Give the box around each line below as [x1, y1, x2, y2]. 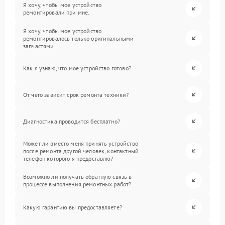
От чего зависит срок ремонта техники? [23, 90, 129, 98]
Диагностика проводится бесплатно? [23, 117, 120, 125]
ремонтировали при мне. [23, 9, 90, 17]
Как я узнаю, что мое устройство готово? [23, 64, 131, 72]
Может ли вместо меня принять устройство [23, 139, 138, 147]
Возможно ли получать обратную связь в [23, 173, 132, 181]
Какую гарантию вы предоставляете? [23, 203, 122, 211]
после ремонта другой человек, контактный [23, 147, 139, 155]
